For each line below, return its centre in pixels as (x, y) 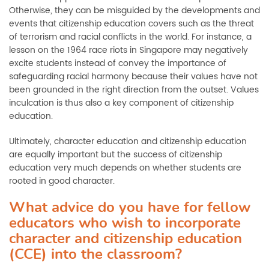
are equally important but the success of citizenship (116, 155)
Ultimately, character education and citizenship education (128, 141)
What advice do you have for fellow (130, 208)
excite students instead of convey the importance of (118, 63)
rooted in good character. (62, 181)
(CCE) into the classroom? (95, 255)
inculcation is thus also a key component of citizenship (121, 103)
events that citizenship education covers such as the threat (131, 24)
